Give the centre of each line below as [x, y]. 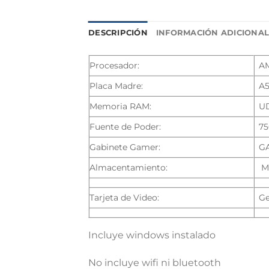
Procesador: [114, 66]
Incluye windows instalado [152, 235]
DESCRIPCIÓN [118, 33]
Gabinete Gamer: [125, 147]
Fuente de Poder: [125, 127]
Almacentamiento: [128, 168]
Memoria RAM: [120, 107]
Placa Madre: [116, 86]
